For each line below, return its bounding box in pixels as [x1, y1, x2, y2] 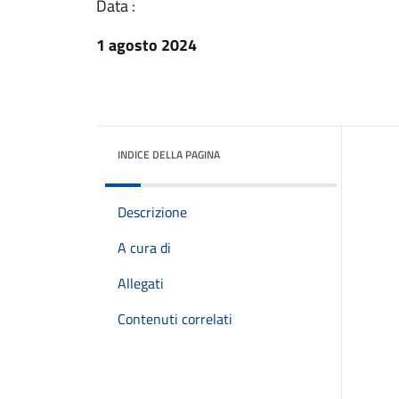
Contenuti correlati [118, 308, 232, 330]
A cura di [118, 237, 171, 258]
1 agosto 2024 [96, 33, 197, 57]
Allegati [118, 273, 164, 294]
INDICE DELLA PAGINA [118, 146, 220, 163]
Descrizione [118, 201, 187, 223]
